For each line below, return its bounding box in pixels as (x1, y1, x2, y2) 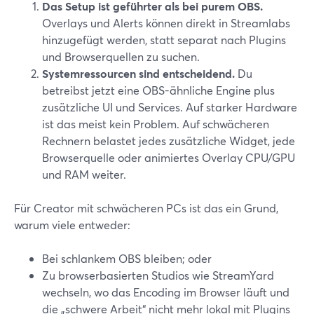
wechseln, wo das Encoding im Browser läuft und (42, 285, 289, 299)
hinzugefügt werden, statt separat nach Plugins (42, 32, 286, 47)
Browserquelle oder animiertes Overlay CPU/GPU (42, 150, 295, 165)
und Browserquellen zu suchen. (42, 49, 200, 64)
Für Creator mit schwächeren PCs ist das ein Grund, (14, 200, 278, 215)
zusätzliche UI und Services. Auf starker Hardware (42, 100, 297, 114)
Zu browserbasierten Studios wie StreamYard (42, 268, 274, 282)
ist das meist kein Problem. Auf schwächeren (42, 116, 269, 131)
